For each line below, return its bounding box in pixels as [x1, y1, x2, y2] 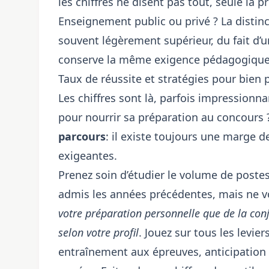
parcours [58, 129, 106, 144]
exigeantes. [58, 148, 117, 163]
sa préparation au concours [124, 110, 264, 124]
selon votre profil [58, 225, 139, 240]
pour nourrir [58, 110, 124, 124]
